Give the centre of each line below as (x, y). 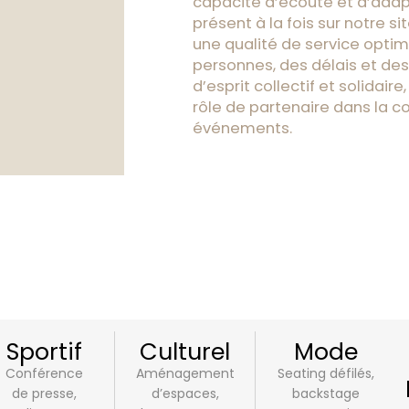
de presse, (44, 394)
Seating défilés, (325, 374)
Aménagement (186, 374)
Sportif (44, 352)
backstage (325, 394)
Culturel (185, 352)
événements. (242, 128)
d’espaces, (185, 394)
